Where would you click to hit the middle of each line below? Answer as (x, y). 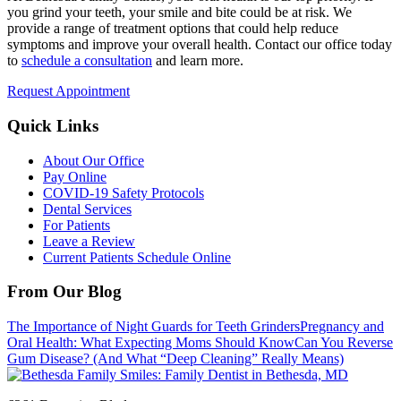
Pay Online (75, 176)
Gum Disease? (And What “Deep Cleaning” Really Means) (175, 358)
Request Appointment (68, 91)
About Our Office (94, 160)
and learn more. (198, 61)
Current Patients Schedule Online (137, 257)
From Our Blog (64, 292)
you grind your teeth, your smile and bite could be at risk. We (179, 13)
